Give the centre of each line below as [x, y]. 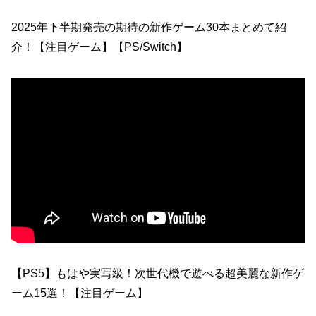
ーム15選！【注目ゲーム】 [80, 293]
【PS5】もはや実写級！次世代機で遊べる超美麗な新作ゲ [158, 273]
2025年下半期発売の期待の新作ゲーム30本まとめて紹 [149, 27]
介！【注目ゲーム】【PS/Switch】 [99, 47]
